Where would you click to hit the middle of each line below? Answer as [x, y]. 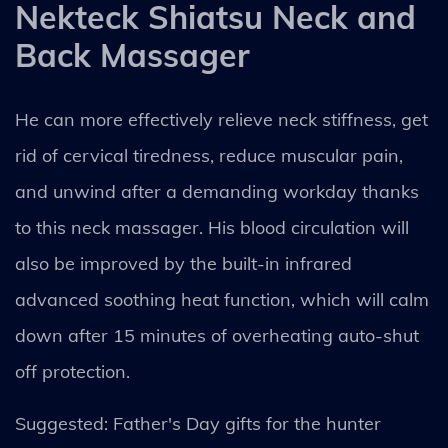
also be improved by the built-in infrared [183, 263]
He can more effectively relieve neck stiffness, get [221, 119]
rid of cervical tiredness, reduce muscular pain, [209, 155]
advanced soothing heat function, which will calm [222, 299]
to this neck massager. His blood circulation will [212, 227]
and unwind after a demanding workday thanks [217, 191]
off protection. [72, 371]
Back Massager [132, 54]
